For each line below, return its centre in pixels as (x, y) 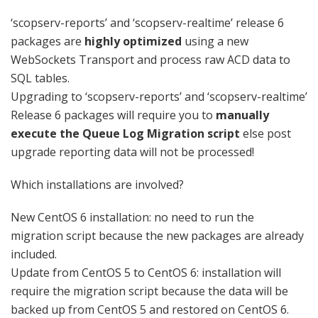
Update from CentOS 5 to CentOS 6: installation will (146, 273)
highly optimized (133, 41)
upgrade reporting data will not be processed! (132, 152)
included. (34, 254)
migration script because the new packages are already (157, 236)
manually (242, 115)
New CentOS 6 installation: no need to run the (132, 217)
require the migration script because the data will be (149, 291)
